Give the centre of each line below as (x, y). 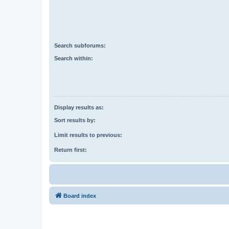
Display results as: (79, 108)
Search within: (74, 58)
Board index (80, 196)
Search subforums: (80, 46)
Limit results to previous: (88, 135)
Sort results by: (75, 120)
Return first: (71, 150)
